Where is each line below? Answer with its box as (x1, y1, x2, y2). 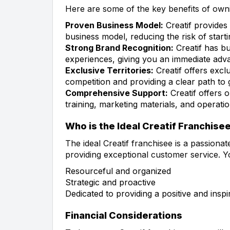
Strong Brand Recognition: (65, 42, 174, 53)
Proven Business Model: (65, 20, 163, 30)
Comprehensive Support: (65, 87, 168, 98)
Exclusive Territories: (65, 65, 154, 75)
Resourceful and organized (65, 165, 171, 176)
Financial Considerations (65, 209, 182, 221)
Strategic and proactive (65, 177, 156, 187)
